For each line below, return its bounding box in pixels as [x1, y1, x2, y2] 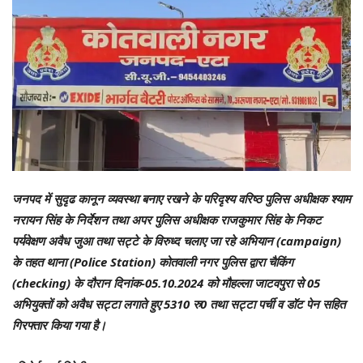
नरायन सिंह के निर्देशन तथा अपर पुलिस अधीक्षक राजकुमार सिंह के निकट [12, 211, 322, 228]
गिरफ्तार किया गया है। [12, 317, 106, 334]
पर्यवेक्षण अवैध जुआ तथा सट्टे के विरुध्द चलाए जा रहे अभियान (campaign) [12, 233, 341, 250]
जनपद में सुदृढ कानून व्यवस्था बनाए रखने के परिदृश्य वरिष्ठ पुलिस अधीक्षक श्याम [12, 190, 351, 207]
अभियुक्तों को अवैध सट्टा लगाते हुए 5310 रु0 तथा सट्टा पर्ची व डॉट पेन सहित [12, 296, 345, 313]
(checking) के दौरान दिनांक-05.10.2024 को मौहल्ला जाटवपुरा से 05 [12, 275, 320, 292]
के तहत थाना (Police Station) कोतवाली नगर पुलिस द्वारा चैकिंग [12, 254, 293, 271]
